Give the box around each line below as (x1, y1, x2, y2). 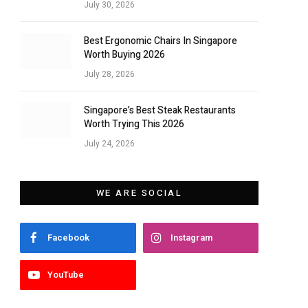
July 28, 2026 (84, 68, 135, 81)
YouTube (47, 269, 84, 280)
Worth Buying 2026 (84, 47, 165, 63)
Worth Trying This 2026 (84, 117, 184, 132)
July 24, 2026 (84, 137, 135, 151)
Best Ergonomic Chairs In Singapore (84, 34, 237, 49)
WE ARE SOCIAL (96, 186, 183, 200)
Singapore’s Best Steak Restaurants (84, 103, 236, 118)
